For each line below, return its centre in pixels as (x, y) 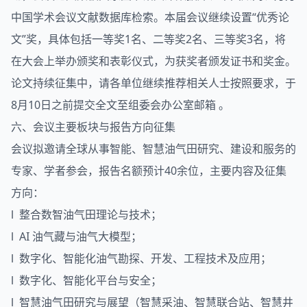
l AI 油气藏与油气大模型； (76, 236)
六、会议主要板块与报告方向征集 (93, 126)
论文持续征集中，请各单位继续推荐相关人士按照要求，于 (153, 83)
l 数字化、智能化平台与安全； (86, 280)
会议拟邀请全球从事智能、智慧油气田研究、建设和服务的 (153, 148)
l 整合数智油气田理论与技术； (86, 214)
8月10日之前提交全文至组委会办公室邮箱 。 (120, 105)
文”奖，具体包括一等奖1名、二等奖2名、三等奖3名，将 (148, 39)
